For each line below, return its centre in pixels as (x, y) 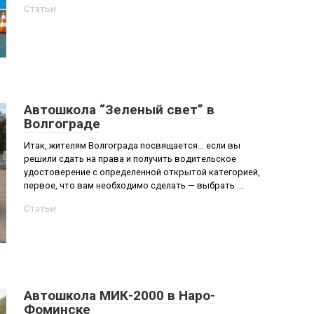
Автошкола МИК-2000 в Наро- (120, 295)
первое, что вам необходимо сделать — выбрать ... (134, 185)
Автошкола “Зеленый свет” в (119, 110)
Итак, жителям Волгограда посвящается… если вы (132, 145)
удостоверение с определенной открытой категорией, (142, 172)
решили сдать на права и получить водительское (130, 159)
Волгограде (62, 124)
